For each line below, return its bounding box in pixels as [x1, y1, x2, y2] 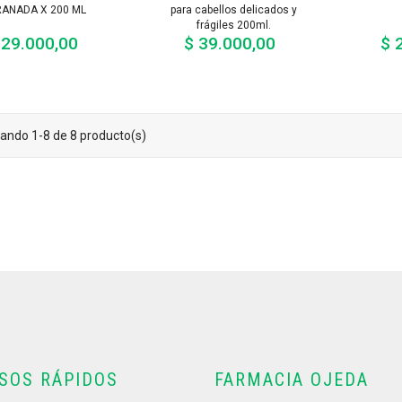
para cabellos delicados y [170, 3, 298, 16]
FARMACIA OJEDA [214, 369, 369, 391]
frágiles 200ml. [197, 18, 272, 31]
